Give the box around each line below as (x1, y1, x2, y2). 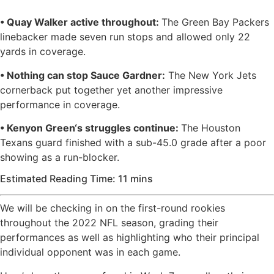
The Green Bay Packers (161, 16, 269, 29)
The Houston (181, 122, 240, 135)
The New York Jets (165, 68, 256, 81)
